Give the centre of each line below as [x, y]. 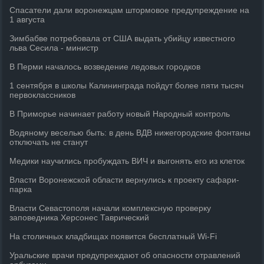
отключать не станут [49, 142]
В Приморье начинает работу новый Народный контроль [120, 114]
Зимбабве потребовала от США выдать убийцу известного [123, 38]
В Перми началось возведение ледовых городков [105, 67]
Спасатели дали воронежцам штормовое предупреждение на [130, 10]
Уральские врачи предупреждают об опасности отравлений [125, 255]
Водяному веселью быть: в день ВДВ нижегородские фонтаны [130, 133]
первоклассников [43, 95]
